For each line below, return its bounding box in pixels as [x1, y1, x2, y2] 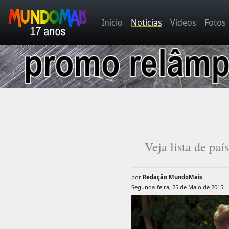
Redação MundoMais [142, 173, 202, 181]
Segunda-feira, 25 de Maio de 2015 [131, 182, 223, 191]
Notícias [131, 17, 162, 28]
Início [102, 17, 123, 28]
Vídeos [170, 17, 196, 28]
